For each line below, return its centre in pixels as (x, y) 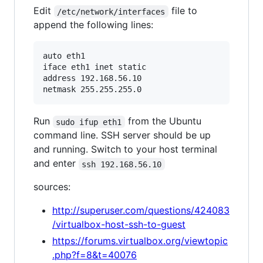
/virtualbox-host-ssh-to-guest (119, 225)
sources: (52, 187)
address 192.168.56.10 (92, 78)
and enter (56, 163)
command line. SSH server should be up (122, 135)
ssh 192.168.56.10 (122, 164)
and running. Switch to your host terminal (125, 149)
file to (184, 11)
